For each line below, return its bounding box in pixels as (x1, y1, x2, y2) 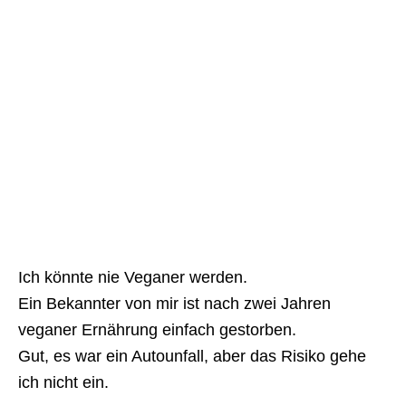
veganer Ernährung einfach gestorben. (18, 321, 296, 339)
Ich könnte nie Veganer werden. (18, 268, 247, 286)
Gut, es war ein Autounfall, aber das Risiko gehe (18, 347, 366, 365)
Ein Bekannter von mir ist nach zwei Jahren (18, 295, 331, 313)
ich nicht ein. (18, 373, 109, 391)
